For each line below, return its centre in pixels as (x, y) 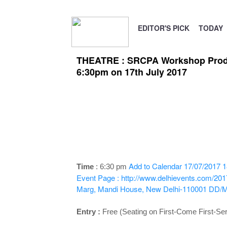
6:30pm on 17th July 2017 (131, 72)
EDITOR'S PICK (163, 28)
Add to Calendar (155, 166)
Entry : (88, 212)
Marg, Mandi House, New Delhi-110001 (141, 189)
